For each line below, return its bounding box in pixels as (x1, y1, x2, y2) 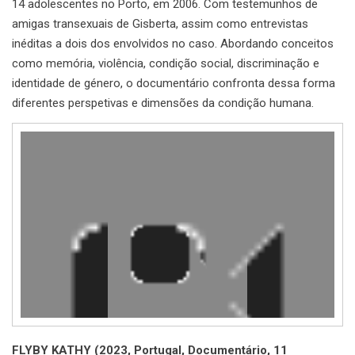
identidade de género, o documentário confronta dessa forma (12, 75, 335, 90)
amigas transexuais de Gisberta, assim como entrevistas (12, 16, 308, 31)
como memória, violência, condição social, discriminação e (12, 55, 319, 71)
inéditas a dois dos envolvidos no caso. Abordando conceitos (12, 36, 334, 51)
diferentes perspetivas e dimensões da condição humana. (12, 95, 314, 110)
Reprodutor (20, 131, 82, 147)
